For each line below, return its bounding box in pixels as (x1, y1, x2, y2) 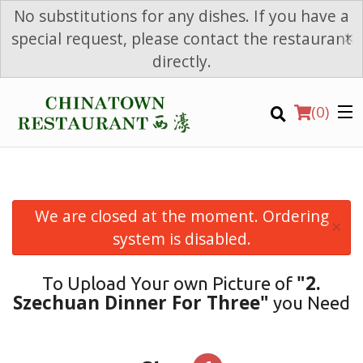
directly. (152, 50, 211, 72)
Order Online (11, 227, 87, 242)
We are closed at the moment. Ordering (34, 205, 329, 228)
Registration (11, 346, 84, 361)
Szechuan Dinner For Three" (13, 290, 269, 316)
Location (11, 267, 64, 282)
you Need (269, 293, 350, 314)
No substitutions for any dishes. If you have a (14, 5, 349, 27)
